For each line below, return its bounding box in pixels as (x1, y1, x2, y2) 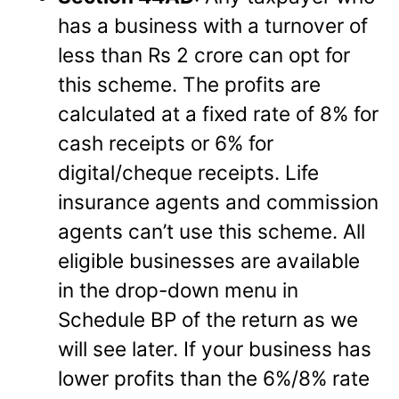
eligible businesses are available (58, 248, 361, 273)
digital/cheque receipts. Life (58, 159, 320, 184)
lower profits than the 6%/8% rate (58, 365, 370, 390)
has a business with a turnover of (58, 12, 369, 37)
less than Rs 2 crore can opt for (58, 42, 351, 67)
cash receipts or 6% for (58, 130, 274, 155)
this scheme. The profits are (58, 71, 322, 96)
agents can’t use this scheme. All (58, 218, 366, 243)
